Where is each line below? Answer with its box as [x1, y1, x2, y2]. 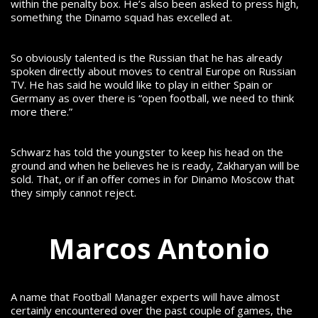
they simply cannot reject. [11, 185, 139, 200]
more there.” [11, 104, 72, 119]
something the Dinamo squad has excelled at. [11, 10, 235, 25]
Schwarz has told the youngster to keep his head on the [11, 145, 283, 160]
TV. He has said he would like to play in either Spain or [11, 77, 273, 92]
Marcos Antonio [48, 229, 270, 267]
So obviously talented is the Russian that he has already [11, 50, 283, 65]
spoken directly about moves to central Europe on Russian [11, 64, 296, 79]
